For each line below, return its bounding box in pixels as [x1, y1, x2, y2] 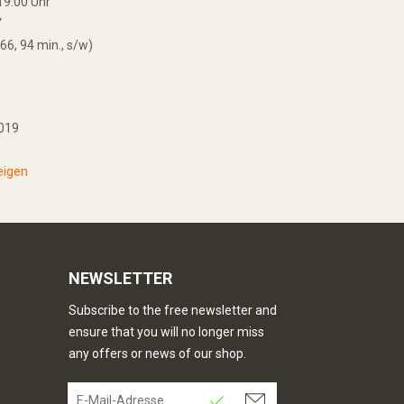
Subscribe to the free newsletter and [69, 303, 277, 317]
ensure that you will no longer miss [69, 325, 264, 339]
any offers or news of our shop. [69, 346, 246, 361]
